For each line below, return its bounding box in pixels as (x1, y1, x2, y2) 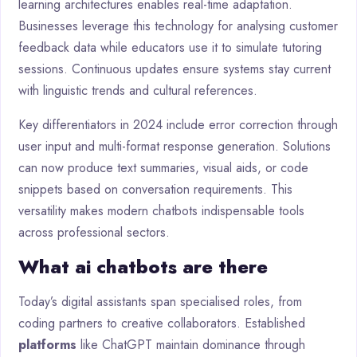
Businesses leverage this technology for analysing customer (18, 16, 338, 35)
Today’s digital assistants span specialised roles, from (18, 292, 302, 311)
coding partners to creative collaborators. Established (18, 313, 305, 332)
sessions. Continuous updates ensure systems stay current (18, 59, 331, 78)
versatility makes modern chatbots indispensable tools (18, 201, 304, 220)
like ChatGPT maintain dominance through (76, 335, 305, 354)
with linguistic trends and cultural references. (18, 80, 257, 100)
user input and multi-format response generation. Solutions (18, 136, 331, 155)
